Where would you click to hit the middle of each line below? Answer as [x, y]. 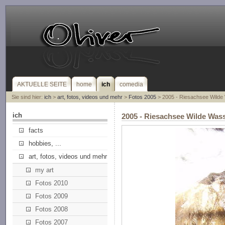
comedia [132, 84]
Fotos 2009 [51, 196]
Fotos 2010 [51, 183]
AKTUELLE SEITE [42, 84]
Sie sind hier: [28, 97]
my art [44, 170]
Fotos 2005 [142, 97]
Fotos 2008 [51, 209]
